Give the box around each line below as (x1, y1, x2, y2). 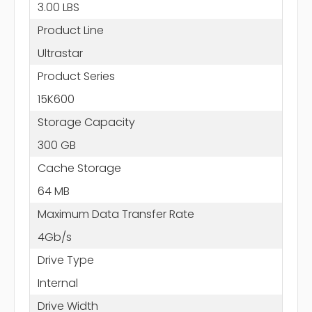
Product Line (37, 22, 104, 38)
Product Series (37, 68, 115, 84)
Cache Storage (37, 159, 121, 176)
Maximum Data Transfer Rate (37, 205, 194, 222)
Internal (37, 274, 78, 291)
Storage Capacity (37, 114, 135, 130)
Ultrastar (37, 45, 83, 61)
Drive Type (37, 251, 94, 268)
